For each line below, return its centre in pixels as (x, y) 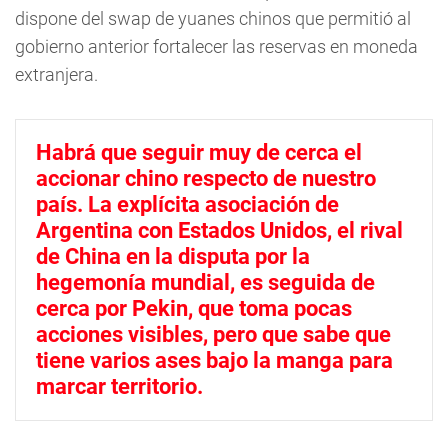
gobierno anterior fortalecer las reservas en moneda (216, 46)
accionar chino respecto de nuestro (206, 178)
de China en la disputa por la (173, 256)
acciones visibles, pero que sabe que (213, 334)
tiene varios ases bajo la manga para (214, 360)
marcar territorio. (119, 386)
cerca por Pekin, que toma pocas (194, 308)
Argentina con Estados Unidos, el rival (219, 230)
